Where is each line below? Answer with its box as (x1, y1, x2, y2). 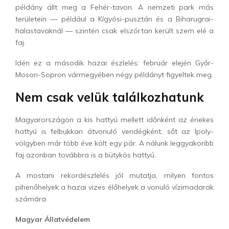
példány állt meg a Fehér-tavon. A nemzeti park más (15, 3, 214, 12)
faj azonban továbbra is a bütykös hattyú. (15, 150, 156, 159)
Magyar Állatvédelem (15, 215, 90, 224)
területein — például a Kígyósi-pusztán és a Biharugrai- (15, 14, 214, 24)
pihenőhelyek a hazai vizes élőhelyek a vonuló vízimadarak (15, 182, 214, 192)
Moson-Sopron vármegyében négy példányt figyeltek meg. (15, 70, 213, 79)
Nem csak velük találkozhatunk (15, 89, 204, 105)
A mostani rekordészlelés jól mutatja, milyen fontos (15, 171, 214, 180)
